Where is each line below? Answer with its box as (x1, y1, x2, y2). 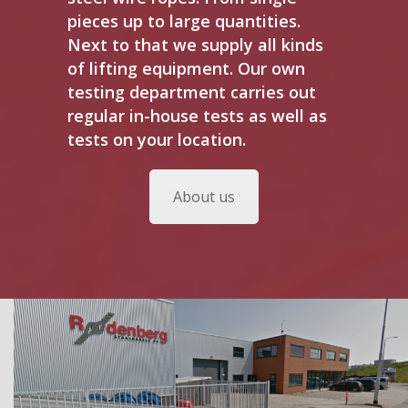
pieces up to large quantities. (67, 10, 301, 32)
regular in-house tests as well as (67, 105, 327, 127)
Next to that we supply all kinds (67, 34, 323, 56)
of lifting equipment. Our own (67, 57, 305, 79)
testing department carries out (67, 81, 316, 103)
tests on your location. (67, 128, 246, 150)
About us (173, 187, 235, 207)
